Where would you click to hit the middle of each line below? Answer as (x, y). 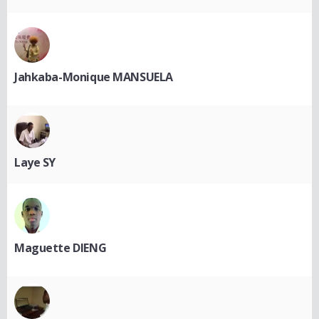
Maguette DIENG (61, 247)
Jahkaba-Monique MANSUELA (94, 77)
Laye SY (35, 162)
